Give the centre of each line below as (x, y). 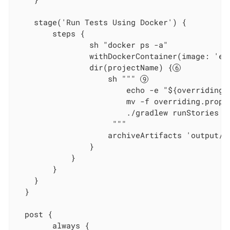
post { (34, 214)
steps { (50, 34)
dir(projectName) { (94, 68)
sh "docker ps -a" (92, 45)
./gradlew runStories (117, 113)
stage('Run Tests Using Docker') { (101, 22)
